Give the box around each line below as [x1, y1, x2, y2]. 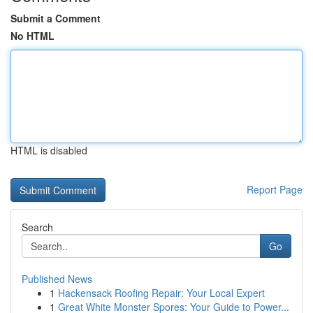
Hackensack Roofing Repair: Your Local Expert [58, 286, 265, 300]
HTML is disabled [10, 143, 87, 157]
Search [22, 220, 53, 234]
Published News [22, 272, 92, 286]
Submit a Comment [10, 11, 101, 25]
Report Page [247, 182, 303, 196]
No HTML [10, 29, 54, 43]
